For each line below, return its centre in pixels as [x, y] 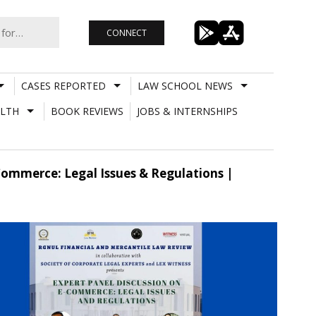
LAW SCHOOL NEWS [185, 85]
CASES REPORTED [63, 85]
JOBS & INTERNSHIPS [187, 111]
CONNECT [126, 32]
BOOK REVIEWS [87, 111]
